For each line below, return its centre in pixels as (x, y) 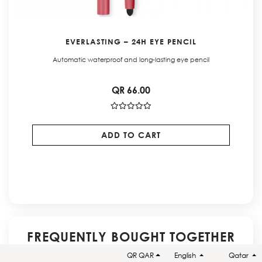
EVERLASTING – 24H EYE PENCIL (131, 41)
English (186, 255)
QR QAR (141, 255)
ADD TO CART (131, 135)
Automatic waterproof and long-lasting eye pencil (131, 59)
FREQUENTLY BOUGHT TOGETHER (131, 237)
